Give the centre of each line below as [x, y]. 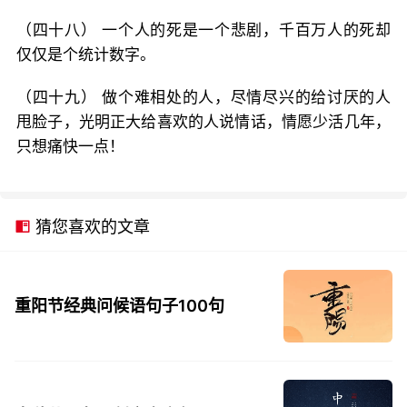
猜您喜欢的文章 [90, 227]
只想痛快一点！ [70, 146]
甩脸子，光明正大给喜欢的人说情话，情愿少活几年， [203, 122]
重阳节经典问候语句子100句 [119, 306]
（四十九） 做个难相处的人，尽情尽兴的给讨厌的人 [203, 97]
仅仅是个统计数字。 [86, 55]
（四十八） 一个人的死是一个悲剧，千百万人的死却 [203, 30]
